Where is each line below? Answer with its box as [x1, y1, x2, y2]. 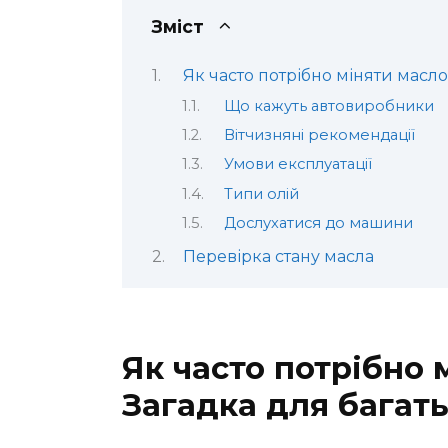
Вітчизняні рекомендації [223, 126, 415, 144]
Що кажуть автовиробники [223, 96, 434, 115]
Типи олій [223, 184, 299, 203]
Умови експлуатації [223, 155, 372, 174]
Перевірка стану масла [182, 246, 374, 266]
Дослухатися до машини [223, 214, 413, 233]
